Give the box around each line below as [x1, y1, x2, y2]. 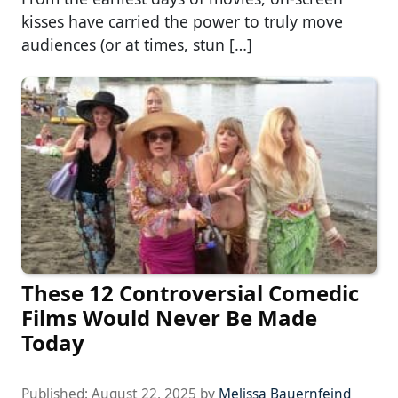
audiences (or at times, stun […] [21, 33, 252, 55]
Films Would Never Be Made [21, 302, 317, 332]
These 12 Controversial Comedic [21, 277, 359, 307]
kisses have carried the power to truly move [21, 10, 343, 32]
